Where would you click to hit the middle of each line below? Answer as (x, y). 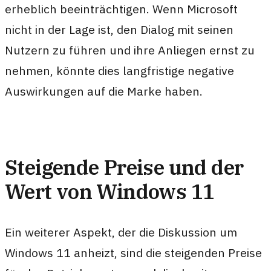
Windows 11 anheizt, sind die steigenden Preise (133, 253)
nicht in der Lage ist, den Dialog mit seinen (119, 29)
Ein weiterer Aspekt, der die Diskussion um (121, 232)
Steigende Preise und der (124, 167)
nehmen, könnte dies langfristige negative (119, 70)
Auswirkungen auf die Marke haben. (104, 91)
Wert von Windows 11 (110, 191)
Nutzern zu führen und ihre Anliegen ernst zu (130, 50)
